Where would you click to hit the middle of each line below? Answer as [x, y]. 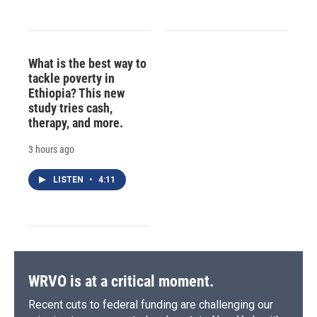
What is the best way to [87, 63]
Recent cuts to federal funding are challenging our [151, 304]
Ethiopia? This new [76, 93]
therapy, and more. [76, 122]
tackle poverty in [71, 78]
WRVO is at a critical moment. [121, 281]
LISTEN [69, 179]
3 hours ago [51, 149]
